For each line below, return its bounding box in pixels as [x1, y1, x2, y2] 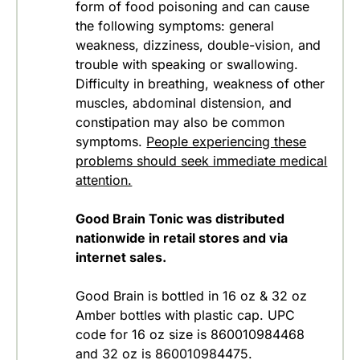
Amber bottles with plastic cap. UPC [76, 307, 296, 323]
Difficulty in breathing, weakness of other [76, 76, 325, 92]
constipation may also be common [76, 114, 285, 130]
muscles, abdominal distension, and [76, 95, 292, 111]
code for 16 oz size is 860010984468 [76, 326, 305, 342]
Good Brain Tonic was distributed [76, 211, 285, 227]
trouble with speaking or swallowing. [76, 56, 299, 72]
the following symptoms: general [76, 18, 275, 34]
